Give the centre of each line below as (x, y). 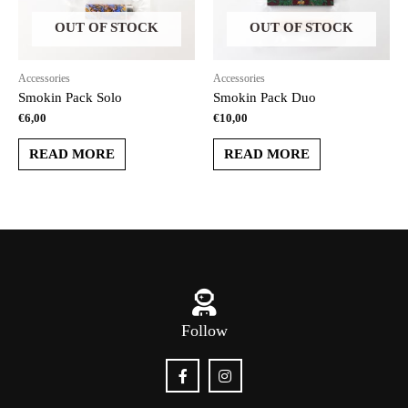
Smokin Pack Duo (265, 97)
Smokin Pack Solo (70, 97)
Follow (204, 331)
